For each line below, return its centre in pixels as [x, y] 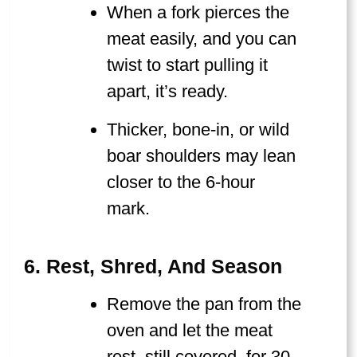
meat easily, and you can [202, 38]
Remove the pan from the [204, 304]
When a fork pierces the [198, 12]
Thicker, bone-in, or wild [198, 129]
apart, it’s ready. [168, 91]
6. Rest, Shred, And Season [153, 267]
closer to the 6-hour [181, 182]
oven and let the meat [190, 330]
